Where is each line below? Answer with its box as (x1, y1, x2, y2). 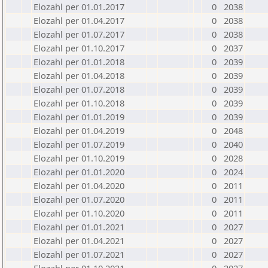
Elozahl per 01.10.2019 (33, 152, 124, 164)
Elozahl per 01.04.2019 (33, 124, 124, 136)
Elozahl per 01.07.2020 (33, 193, 124, 205)
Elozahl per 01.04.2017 (33, 14, 124, 26)
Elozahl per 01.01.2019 (33, 111, 124, 123)
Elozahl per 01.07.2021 (33, 248, 124, 260)
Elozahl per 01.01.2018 (33, 56, 124, 68)
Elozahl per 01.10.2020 (33, 207, 124, 219)
